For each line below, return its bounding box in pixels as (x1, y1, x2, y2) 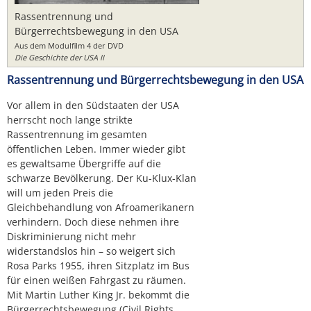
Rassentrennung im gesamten (7, 127, 147, 141)
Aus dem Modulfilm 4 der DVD (15, 40, 124, 51)
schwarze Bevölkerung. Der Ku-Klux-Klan (7, 171, 196, 185)
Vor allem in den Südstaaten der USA (7, 98, 179, 112)
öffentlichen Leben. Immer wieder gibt (7, 142, 185, 155)
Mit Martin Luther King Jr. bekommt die (7, 287, 190, 301)
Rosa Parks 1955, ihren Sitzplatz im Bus (7, 258, 190, 272)
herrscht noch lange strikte (7, 112, 133, 126)
